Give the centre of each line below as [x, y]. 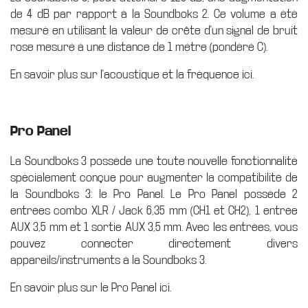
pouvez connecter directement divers [154, 244]
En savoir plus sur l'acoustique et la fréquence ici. [132, 75]
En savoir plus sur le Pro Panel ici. [91, 288]
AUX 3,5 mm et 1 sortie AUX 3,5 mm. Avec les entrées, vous [154, 228]
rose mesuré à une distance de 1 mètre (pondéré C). [139, 47]
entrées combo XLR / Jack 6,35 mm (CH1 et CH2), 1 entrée [154, 211]
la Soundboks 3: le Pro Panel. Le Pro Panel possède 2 [154, 195]
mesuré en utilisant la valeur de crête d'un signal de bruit [154, 31]
